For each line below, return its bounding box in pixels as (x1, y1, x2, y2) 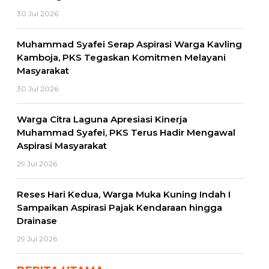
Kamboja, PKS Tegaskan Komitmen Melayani (17, 52, 226, 64)
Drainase (17, 215, 57, 227)
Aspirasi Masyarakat (17, 140, 107, 152)
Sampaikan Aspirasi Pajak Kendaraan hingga (17, 202, 222, 214)
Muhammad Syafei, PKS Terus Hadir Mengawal (17, 127, 235, 139)
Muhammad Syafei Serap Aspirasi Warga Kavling (17, 38, 242, 50)
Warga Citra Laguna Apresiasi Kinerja (17, 113, 187, 125)
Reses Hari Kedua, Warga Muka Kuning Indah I (17, 189, 231, 201)
